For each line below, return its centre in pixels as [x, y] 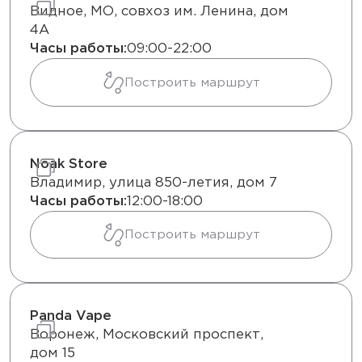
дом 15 [53, 353]
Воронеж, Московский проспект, [147, 335]
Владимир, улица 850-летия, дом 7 [154, 183]
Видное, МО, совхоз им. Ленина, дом [159, 12]
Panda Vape [71, 316]
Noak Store [69, 164]
